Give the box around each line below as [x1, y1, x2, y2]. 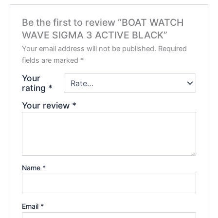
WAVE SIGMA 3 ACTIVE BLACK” [22, 29, 168, 41]
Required [158, 44, 187, 54]
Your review [22, 100, 73, 111]
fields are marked [22, 56, 81, 65]
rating [22, 83, 49, 93]
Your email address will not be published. [22, 44, 157, 54]
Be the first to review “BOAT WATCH [22, 17, 184, 29]
